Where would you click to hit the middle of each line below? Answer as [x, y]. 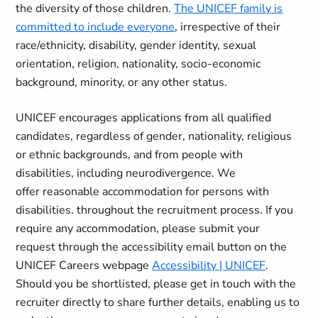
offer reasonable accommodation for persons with [143, 192]
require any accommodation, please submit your [138, 229]
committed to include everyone [95, 27]
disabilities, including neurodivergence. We [126, 173]
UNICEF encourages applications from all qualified [144, 118]
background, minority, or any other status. [122, 82]
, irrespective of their [228, 27]
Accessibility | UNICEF [209, 265]
